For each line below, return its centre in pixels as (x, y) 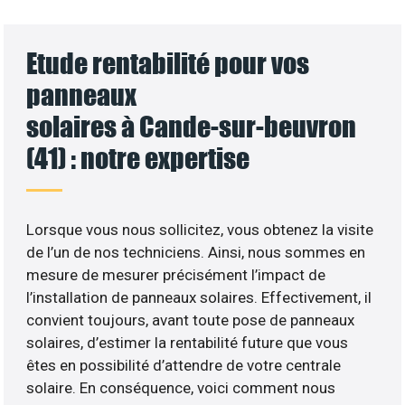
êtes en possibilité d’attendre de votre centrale (184, 365)
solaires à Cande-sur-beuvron (192, 126)
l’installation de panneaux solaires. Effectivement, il (199, 297)
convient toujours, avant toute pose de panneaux (191, 320)
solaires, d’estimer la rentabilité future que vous (188, 342)
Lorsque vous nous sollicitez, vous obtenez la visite (200, 229)
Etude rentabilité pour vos (168, 62)
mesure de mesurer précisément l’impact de (176, 274)
